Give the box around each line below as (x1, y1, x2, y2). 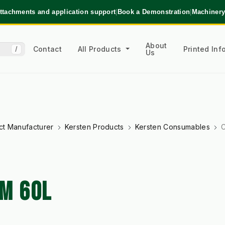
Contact (33, 44, 62, 53)
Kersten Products (64, 123, 124, 132)
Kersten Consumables (135, 123, 210, 132)
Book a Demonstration (117, 8, 190, 16)
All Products (77, 44, 124, 53)
